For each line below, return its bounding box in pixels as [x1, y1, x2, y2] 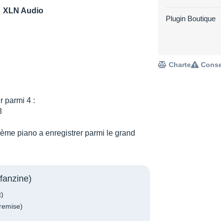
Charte [167, 61, 191, 69]
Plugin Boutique [166, 14, 216, 23]
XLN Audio [3, 6, 43, 15]
